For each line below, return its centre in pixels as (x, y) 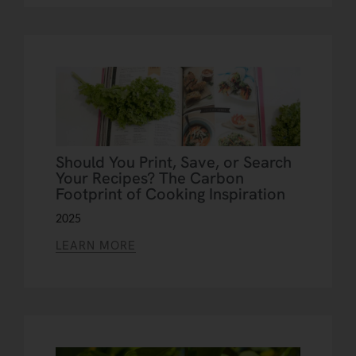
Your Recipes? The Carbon (150, 178)
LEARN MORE (96, 246)
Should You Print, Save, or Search (174, 163)
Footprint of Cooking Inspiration (170, 194)
